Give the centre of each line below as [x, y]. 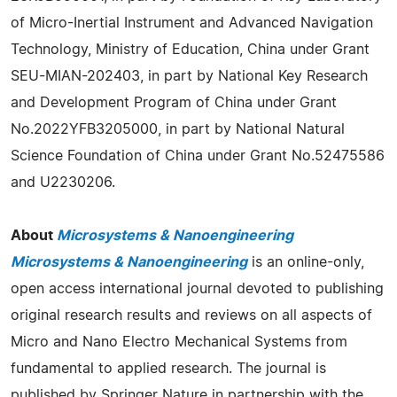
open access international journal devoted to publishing [197, 288]
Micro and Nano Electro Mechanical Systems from [179, 342]
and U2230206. [63, 182]
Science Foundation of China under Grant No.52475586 [198, 156]
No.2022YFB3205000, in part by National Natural [178, 129]
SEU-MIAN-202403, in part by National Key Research [189, 76]
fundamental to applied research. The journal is [168, 368]
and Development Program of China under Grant [174, 102]
